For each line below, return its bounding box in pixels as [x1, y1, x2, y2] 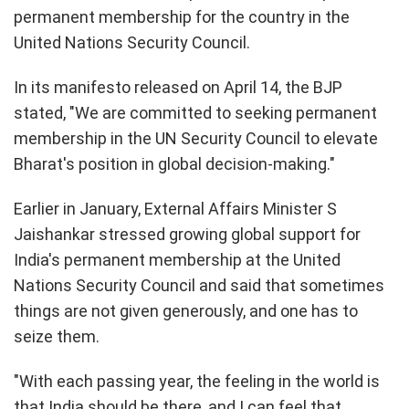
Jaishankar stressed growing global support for [14, 224, 361, 244]
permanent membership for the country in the [14, 6, 350, 26]
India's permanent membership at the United [14, 249, 341, 269]
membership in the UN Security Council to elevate [14, 128, 378, 148]
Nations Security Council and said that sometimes [14, 275, 384, 295]
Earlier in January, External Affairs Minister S [14, 198, 337, 218]
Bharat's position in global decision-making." [14, 153, 335, 173]
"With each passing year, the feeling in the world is [14, 371, 380, 391]
